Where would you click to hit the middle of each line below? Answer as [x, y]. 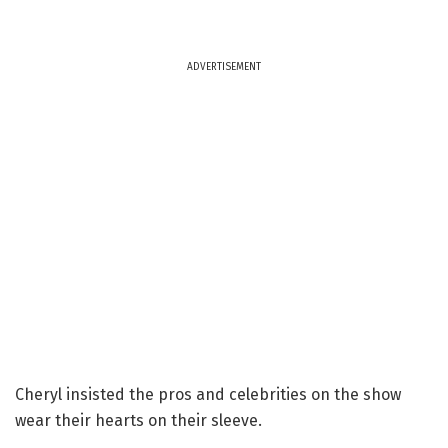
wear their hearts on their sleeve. [138, 420]
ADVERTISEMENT [224, 66]
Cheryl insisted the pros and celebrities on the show [208, 394]
